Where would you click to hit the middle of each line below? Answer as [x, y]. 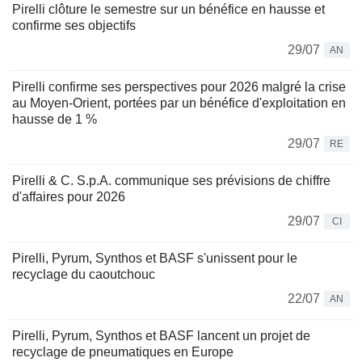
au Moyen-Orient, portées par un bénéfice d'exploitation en [179, 103]
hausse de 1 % [55, 120]
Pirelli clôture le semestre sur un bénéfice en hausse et [168, 10]
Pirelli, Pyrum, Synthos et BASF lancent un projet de [161, 336]
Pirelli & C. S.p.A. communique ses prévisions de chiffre [171, 181]
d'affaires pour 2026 [69, 197]
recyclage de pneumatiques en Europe [123, 352]
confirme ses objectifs [74, 26]
